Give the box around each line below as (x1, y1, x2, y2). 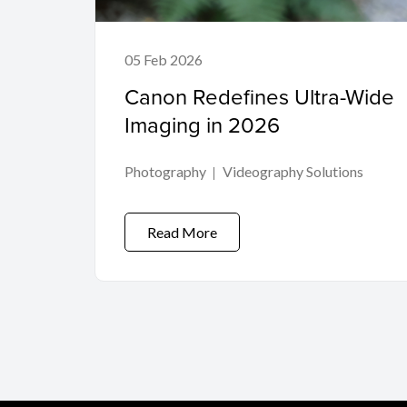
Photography (124, 162, 206, 180)
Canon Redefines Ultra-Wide (124, 80, 395, 112)
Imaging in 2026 (124, 108, 280, 140)
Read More (147, 223, 217, 241)
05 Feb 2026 (124, 50, 203, 68)
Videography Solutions (223, 162, 363, 180)
